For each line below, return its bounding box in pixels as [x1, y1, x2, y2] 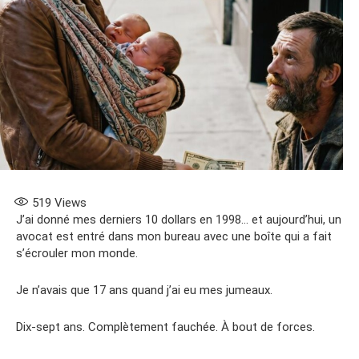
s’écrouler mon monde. [16, 245, 138, 260]
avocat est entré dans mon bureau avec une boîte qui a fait [16, 228, 332, 244]
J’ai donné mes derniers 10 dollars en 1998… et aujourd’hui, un [16, 212, 341, 227]
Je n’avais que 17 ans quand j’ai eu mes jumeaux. [16, 282, 272, 297]
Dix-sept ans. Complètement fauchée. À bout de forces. [16, 319, 315, 334]
